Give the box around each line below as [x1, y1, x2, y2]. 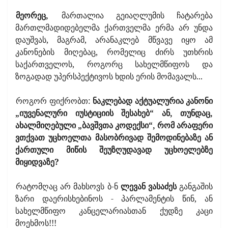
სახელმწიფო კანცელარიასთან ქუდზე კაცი [15, 205, 213, 216]
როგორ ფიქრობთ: [16, 95, 93, 106]
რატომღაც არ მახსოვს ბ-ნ [16, 180, 121, 192]
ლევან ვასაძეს [120, 180, 177, 192]
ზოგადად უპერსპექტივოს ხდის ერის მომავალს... [15, 70, 203, 82]
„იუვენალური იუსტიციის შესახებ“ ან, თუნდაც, [15, 107, 213, 119]
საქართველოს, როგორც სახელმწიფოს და [15, 58, 213, 70]
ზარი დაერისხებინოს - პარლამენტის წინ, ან [15, 192, 213, 204]
